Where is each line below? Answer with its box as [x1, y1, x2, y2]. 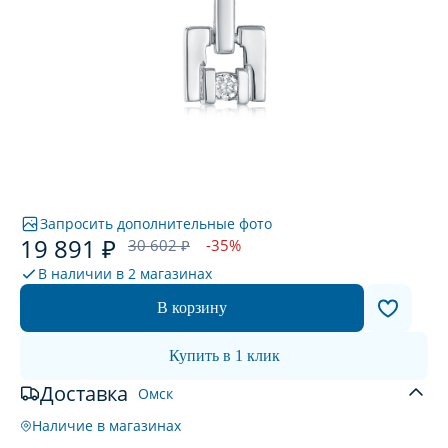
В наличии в [38, 264, 128, 283]
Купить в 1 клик [168, 347, 280, 364]
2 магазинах [128, 264, 212, 283]
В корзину [157, 299, 227, 316]
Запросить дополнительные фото [40, 214, 272, 233]
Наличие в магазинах [32, 416, 181, 435]
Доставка [40, 380, 128, 407]
